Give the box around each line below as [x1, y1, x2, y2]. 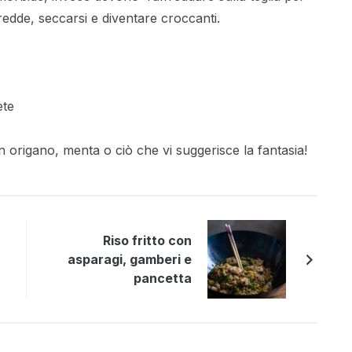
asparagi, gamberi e [68, 251, 192, 267]
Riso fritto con [103, 232, 192, 248]
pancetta [134, 269, 192, 286]
